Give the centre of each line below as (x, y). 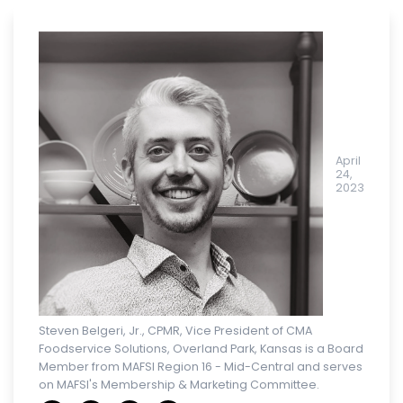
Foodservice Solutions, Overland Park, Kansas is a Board (201, 349)
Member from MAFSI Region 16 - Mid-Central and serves (201, 367)
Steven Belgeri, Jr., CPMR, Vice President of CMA (175, 331)
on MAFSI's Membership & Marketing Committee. (179, 385)
